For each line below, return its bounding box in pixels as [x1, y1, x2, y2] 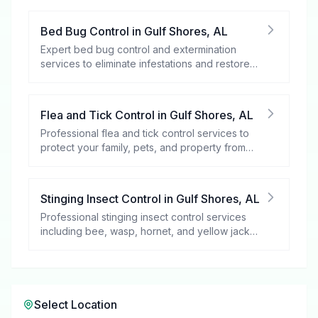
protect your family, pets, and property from [40, 141, 246, 153]
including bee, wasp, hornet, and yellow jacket [40, 225, 259, 237]
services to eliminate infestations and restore [40, 57, 250, 70]
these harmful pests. [40, 155, 134, 168]
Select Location [34, 297, 117, 312]
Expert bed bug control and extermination [40, 43, 236, 55]
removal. [40, 239, 80, 251]
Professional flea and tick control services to [40, 127, 249, 139]
